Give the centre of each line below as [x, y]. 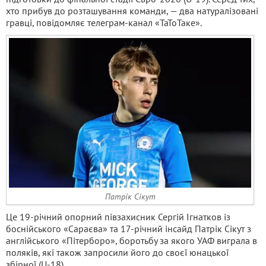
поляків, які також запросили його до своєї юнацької [117, 252]
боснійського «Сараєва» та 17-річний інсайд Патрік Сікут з [129, 228]
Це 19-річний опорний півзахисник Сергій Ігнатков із [118, 216]
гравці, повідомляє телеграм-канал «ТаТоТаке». [104, 23]
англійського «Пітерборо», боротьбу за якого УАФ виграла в [132, 240]
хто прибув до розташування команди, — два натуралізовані [132, 11]
